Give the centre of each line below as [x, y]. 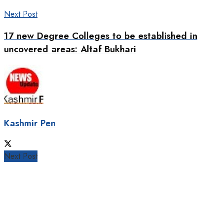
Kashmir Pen [30, 123]
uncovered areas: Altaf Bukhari [70, 49]
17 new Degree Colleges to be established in [101, 36]
